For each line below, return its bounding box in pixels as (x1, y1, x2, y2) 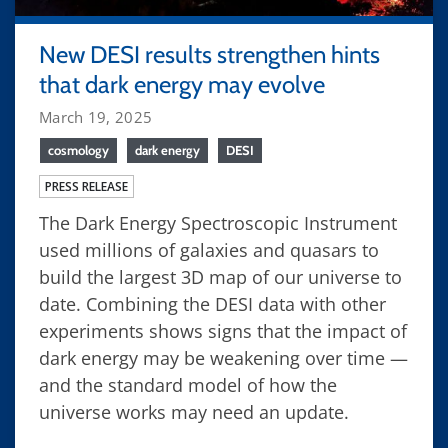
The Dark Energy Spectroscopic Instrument (39, 210, 397, 235)
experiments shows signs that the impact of (39, 318, 407, 343)
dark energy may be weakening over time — (39, 345, 408, 370)
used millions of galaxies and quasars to (39, 237, 379, 262)
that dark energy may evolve (39, 69, 325, 99)
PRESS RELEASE (45, 177, 128, 195)
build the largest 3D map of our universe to (39, 264, 402, 289)
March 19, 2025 (39, 106, 153, 127)
